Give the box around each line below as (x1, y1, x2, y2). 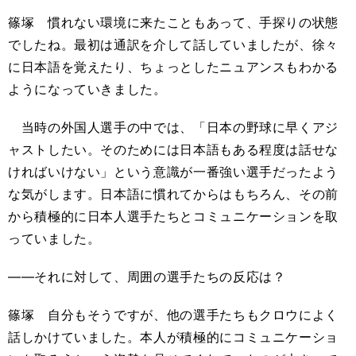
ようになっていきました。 (8, 81, 167, 97)
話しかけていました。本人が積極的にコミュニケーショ (8, 329, 339, 345)
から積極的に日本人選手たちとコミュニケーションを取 (8, 208, 339, 224)
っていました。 (8, 230, 101, 246)
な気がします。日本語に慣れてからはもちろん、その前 (8, 186, 339, 202)
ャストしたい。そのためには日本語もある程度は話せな (8, 141, 339, 157)
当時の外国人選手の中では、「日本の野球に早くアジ (8, 119, 339, 135)
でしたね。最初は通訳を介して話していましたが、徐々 (8, 37, 339, 52)
